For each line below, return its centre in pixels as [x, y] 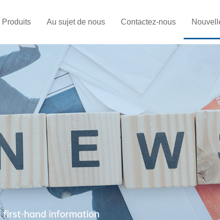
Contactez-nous [148, 22]
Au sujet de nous [76, 22]
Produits [16, 22]
